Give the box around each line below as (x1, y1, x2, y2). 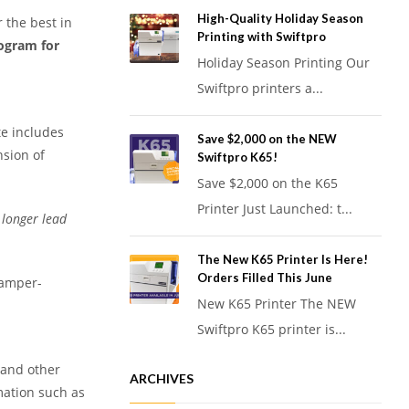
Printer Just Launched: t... (197, 200, 352, 218)
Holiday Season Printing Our (197, 54, 370, 72)
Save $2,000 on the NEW (197, 131, 337, 147)
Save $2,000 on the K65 (197, 174, 338, 193)
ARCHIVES (130, 371, 194, 387)
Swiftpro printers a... (197, 79, 323, 98)
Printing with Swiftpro (197, 29, 326, 45)
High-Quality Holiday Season (197, 11, 363, 26)
